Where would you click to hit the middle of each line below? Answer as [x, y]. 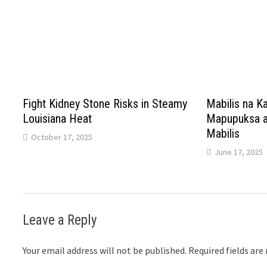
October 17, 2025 [62, 137]
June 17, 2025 [238, 152]
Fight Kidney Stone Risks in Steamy [105, 104]
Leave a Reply [60, 221]
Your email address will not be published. [105, 251]
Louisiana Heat [58, 119]
